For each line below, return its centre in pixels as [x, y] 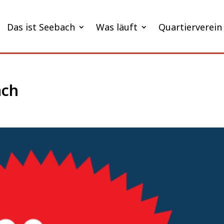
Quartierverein [190, 27]
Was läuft [117, 27]
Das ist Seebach [41, 27]
